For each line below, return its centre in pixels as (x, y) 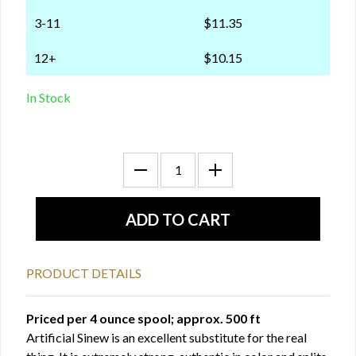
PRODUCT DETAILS (84, 273)
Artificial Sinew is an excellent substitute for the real (166, 338)
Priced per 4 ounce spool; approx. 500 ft (143, 319)
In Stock (48, 98)
